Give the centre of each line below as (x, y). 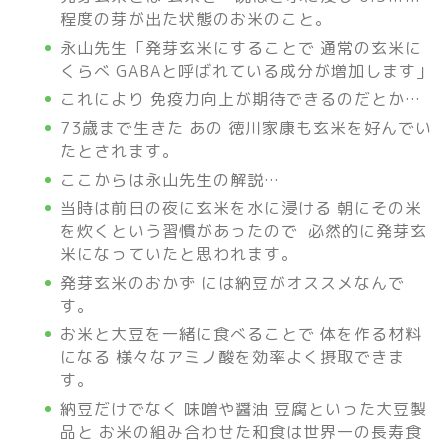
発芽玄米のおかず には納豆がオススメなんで (232, 282)
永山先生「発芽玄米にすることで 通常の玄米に (241, 47)
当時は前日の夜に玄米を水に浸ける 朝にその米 (241, 208)
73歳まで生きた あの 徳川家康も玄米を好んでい (246, 127)
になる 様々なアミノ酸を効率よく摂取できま (232, 357)
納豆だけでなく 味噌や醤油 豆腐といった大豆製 (243, 408)
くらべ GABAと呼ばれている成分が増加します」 (246, 70)
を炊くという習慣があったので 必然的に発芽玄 (243, 231)
